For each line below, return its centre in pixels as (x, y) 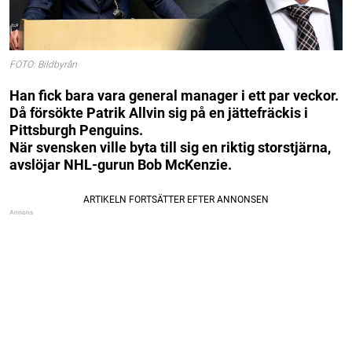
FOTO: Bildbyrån (43, 65)
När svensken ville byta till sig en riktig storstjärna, (170, 147)
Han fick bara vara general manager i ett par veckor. (174, 95)
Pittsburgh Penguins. (76, 130)
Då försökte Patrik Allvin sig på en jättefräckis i (159, 112)
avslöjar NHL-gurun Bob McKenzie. (121, 164)
